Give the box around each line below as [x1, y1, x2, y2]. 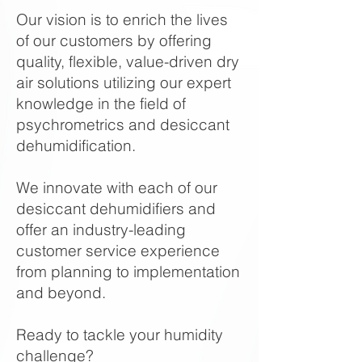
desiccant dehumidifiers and [16, 199, 216, 218]
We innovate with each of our [16, 178, 217, 197]
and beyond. [16, 283, 106, 302]
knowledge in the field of [16, 94, 186, 113]
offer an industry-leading [16, 220, 186, 239]
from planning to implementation [16, 262, 240, 281]
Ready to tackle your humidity [16, 325, 223, 344]
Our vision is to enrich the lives [16, 10, 228, 29]
